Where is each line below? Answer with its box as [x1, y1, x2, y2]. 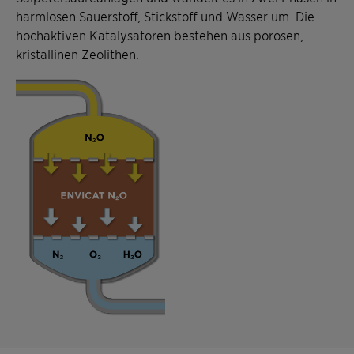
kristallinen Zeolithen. [16, 45, 139, 62]
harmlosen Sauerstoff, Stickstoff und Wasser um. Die [16, 7, 314, 24]
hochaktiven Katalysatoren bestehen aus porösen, [16, 26, 303, 43]
